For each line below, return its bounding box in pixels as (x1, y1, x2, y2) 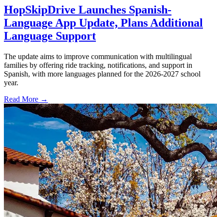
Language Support (4, 30, 96, 43)
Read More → (4, 95, 48, 104)
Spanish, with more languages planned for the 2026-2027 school (4, 70, 201, 78)
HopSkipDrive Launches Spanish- (4, 3, 171, 16)
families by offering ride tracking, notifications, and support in (4, 61, 192, 70)
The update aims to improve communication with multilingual (4, 52, 192, 61)
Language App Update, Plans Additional (4, 16, 203, 30)
